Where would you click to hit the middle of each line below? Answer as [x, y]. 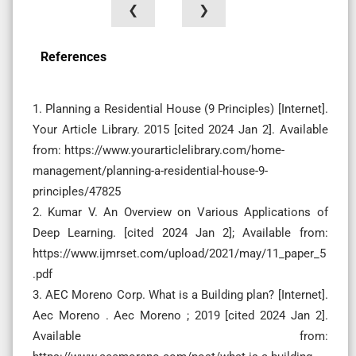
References [74, 56]
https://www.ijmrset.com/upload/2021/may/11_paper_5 [179, 253]
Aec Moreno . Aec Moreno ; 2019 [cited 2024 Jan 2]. [180, 315]
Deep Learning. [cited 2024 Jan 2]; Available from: [180, 232]
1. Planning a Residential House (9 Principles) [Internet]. [180, 108]
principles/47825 [77, 191]
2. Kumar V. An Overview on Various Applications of [180, 212]
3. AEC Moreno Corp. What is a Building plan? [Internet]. [180, 294]
